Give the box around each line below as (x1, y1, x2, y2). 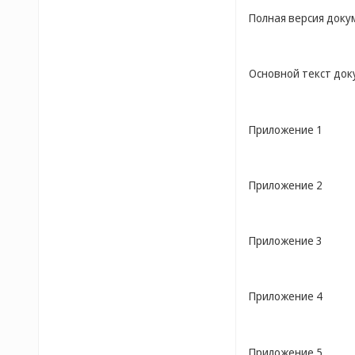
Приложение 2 (249, 177, 323, 193)
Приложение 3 (249, 233, 323, 248)
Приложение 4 (249, 288, 323, 304)
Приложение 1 (249, 121, 323, 137)
